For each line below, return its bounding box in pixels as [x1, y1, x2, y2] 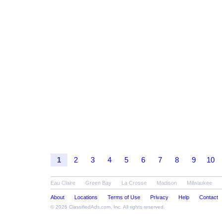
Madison [157, 180, 177, 186]
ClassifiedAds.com [69, 204, 111, 210]
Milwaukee [187, 180, 212, 186]
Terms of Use [108, 194, 140, 200]
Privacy [150, 194, 168, 200]
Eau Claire [51, 180, 75, 186]
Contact [199, 194, 218, 200]
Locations [74, 194, 98, 200]
